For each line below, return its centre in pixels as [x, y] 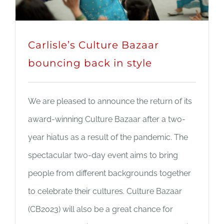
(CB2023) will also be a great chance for [100, 209]
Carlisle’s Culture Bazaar [93, 45]
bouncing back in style [90, 63]
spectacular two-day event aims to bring [103, 155]
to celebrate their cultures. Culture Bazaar [105, 191]
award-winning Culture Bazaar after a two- [107, 119]
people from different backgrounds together [109, 173]
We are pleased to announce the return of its [110, 101]
